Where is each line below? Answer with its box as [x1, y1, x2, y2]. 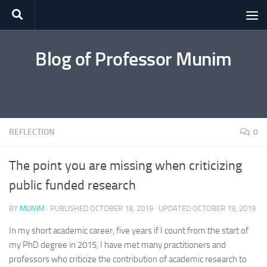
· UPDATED [153, 204, 193, 213]
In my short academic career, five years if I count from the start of [9, 225, 249, 236]
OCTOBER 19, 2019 [193, 204, 256, 213]
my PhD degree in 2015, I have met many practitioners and [9, 240, 226, 250]
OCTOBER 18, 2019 [90, 204, 153, 213]
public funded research [9, 178, 136, 193]
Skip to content [16, 11, 79, 23]
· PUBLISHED [46, 204, 90, 213]
